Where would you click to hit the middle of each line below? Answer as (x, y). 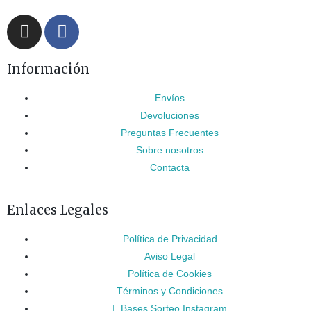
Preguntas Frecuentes (170, 133)
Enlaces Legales (58, 210)
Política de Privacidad (170, 239)
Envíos (170, 98)
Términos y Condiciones (170, 292)
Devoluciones (170, 115)
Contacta (170, 167)
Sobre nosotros (170, 150)
